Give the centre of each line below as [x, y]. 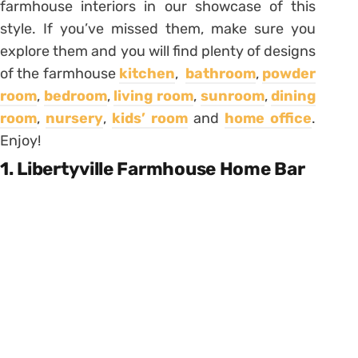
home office [268, 118]
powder [289, 73]
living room [154, 95]
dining [294, 95]
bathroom [221, 73]
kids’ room [150, 118]
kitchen [147, 73]
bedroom [75, 95]
